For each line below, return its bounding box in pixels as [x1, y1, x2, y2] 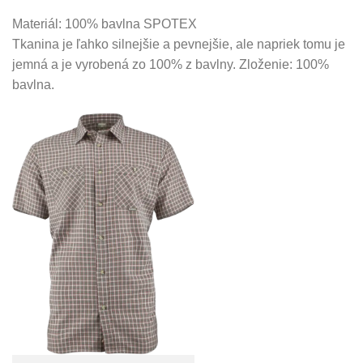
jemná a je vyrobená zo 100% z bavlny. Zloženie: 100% [12, 58, 329, 72]
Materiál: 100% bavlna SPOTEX [12, 17, 197, 32]
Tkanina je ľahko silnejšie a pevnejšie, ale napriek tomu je [12, 37, 345, 52]
